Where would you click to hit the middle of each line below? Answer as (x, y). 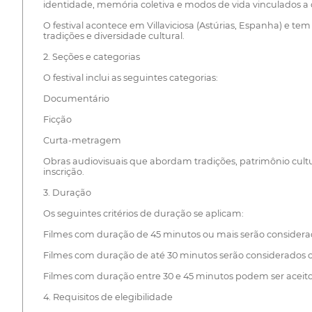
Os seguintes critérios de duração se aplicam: (143, 214)
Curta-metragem (82, 141)
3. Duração (67, 193)
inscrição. (63, 172)
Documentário (76, 99)
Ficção (57, 120)
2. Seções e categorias (91, 57)
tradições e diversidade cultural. (114, 36)
